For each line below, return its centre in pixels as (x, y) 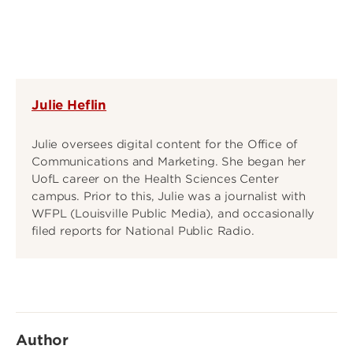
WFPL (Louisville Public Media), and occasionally (173, 214)
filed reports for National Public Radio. (143, 231)
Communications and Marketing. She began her (169, 162)
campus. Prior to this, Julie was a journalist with (169, 196)
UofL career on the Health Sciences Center (155, 179)
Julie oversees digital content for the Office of (165, 144)
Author (43, 340)
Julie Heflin (69, 105)
